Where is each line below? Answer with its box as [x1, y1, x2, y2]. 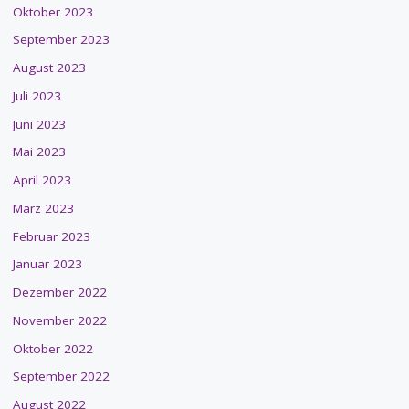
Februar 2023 [12, 227, 90, 245]
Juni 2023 [12, 115, 66, 132]
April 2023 [12, 172, 71, 189]
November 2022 [12, 311, 107, 329]
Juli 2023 [12, 87, 61, 104]
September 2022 [12, 368, 110, 385]
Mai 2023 [12, 143, 66, 161]
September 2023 [12, 31, 110, 48]
